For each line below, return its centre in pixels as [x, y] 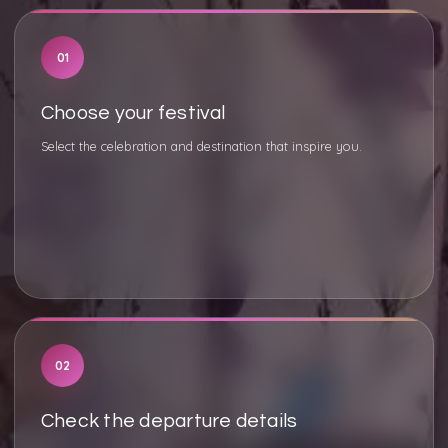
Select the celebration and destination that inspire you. [201, 146]
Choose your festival [133, 113]
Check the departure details [169, 421]
